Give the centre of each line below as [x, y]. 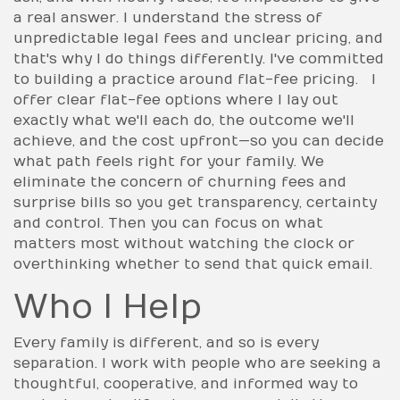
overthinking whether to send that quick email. [193, 264]
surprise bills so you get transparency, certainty [195, 202]
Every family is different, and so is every [166, 342]
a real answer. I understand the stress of [168, 17]
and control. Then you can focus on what [168, 223]
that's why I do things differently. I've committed [199, 58]
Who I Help [108, 307]
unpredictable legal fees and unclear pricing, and [198, 38]
